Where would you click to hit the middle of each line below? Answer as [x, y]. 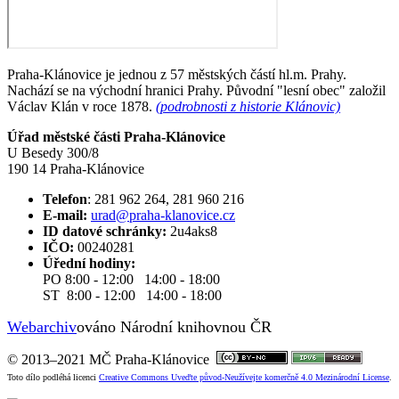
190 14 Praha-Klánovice [76, 168]
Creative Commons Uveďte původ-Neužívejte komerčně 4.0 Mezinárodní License [244, 377]
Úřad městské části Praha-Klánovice [116, 136]
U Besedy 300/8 [53, 152]
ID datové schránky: [105, 231]
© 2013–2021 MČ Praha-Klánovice [112, 359]
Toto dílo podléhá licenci [53, 377]
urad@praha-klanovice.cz [163, 215]
